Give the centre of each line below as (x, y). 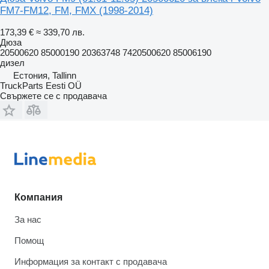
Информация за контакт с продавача (91, 261)
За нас (28, 219)
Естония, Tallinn (45, 75)
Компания (38, 197)
